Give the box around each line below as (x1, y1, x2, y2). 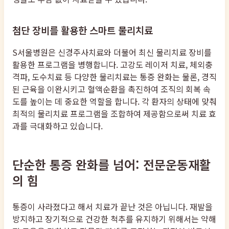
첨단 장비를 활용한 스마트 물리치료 (12, 22, 153, 37)
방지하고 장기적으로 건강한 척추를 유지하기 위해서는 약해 (12, 212, 216, 225)
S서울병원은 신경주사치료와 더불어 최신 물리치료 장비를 (12, 45, 212, 58)
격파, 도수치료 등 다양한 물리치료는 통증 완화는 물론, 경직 (12, 70, 217, 83)
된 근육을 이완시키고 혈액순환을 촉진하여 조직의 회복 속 (12, 82, 211, 95)
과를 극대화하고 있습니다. (12, 119, 103, 132)
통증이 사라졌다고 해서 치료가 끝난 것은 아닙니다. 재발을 (12, 200, 213, 213)
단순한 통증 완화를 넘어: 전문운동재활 (12, 155, 211, 173)
